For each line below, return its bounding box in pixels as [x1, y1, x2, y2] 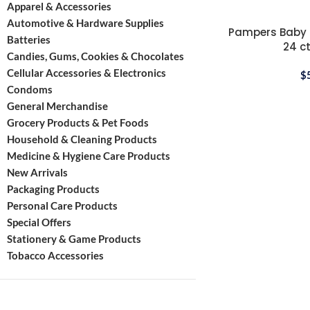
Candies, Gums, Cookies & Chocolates [7, 50, 184, 62]
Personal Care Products [7, 199, 118, 212]
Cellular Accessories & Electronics [7, 66, 166, 79]
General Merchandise [7, 100, 108, 112]
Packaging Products [7, 183, 100, 195]
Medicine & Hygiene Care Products [7, 149, 170, 162]
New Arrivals [7, 166, 68, 179]
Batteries [7, 33, 51, 46]
